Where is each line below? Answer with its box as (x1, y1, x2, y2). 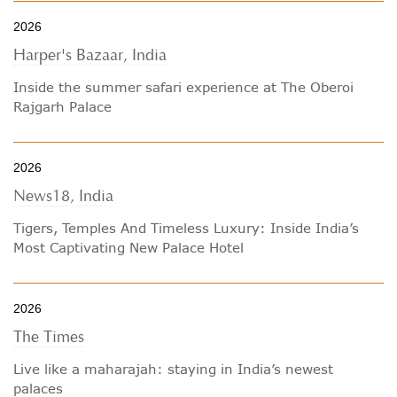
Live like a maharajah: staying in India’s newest (13, 359, 333, 378)
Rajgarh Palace (13, 97, 112, 116)
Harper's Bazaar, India (13, 46, 167, 65)
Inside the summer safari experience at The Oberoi (13, 77, 354, 97)
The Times (13, 328, 84, 346)
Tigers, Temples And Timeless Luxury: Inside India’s (13, 218, 359, 237)
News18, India (13, 187, 113, 206)
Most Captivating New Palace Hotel (13, 237, 244, 257)
